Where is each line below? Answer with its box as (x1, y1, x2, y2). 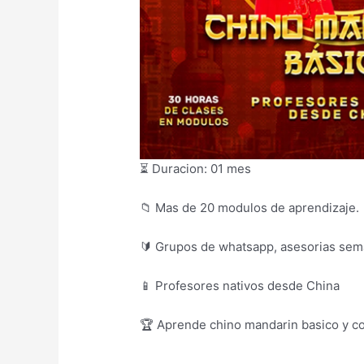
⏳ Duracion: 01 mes (140, 160, 252, 176)
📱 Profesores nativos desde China (140, 277, 340, 293)
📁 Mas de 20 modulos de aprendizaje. (140, 199, 360, 215)
